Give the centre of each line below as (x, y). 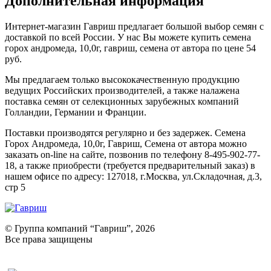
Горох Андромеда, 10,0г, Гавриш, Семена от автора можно (126, 144)
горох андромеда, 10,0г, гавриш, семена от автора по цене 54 (130, 48)
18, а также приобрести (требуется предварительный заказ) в (130, 166)
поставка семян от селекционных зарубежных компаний (122, 102)
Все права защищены (49, 240)
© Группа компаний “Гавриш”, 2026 (80, 229)
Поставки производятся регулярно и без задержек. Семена (125, 133)
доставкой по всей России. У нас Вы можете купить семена (128, 38)
